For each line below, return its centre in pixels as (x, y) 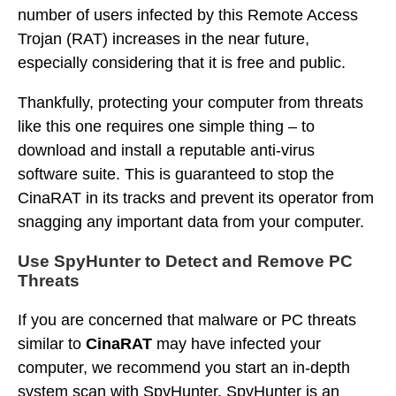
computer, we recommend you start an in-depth (184, 368)
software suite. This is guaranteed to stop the (176, 174)
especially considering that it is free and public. (182, 63)
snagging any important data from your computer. (191, 222)
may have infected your (236, 344)
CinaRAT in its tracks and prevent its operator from (196, 198)
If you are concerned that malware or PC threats (187, 320)
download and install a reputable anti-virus (166, 150)
